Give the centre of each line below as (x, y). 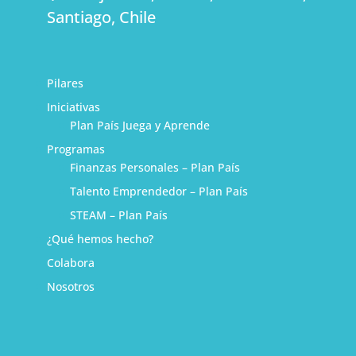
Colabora (70, 263)
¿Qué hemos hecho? (100, 239)
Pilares (65, 83)
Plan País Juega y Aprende (139, 126)
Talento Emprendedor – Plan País (159, 192)
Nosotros (70, 287)
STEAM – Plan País (118, 215)
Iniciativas (73, 107)
